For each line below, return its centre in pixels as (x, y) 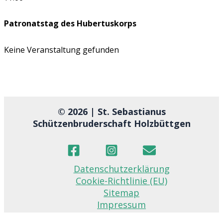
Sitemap (121, 193)
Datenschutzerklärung (121, 169)
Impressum (121, 205)
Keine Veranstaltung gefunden (61, 50)
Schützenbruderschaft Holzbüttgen (111, 123)
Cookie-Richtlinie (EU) (121, 181)
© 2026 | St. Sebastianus (111, 111)
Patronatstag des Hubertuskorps (70, 24)
